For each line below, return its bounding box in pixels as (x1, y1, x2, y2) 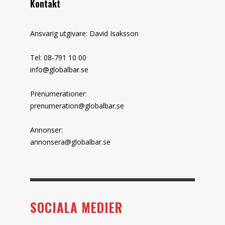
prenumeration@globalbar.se (30, 100, 124, 110)
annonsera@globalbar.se (30, 137, 110, 147)
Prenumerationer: (30, 88, 87, 98)
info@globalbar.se (30, 64, 88, 74)
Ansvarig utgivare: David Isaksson (30, 28, 139, 38)
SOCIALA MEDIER (30, 197, 123, 216)
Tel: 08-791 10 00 (30, 52, 86, 62)
